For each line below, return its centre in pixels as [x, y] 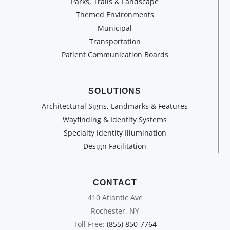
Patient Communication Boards [115, 54]
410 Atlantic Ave [115, 197]
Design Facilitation [115, 146]
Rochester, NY [115, 210]
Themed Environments [115, 14]
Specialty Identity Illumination [115, 132]
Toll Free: [90, 224]
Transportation [115, 41]
